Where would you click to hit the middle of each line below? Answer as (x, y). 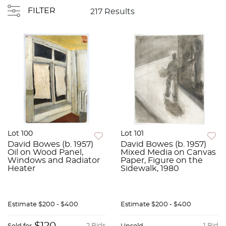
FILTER (42, 11)
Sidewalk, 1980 (150, 169)
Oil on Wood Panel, (45, 153)
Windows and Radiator (54, 161)
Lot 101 (132, 134)
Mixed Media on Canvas (168, 153)
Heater (21, 169)
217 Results (112, 12)
